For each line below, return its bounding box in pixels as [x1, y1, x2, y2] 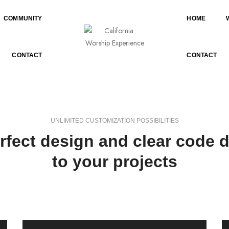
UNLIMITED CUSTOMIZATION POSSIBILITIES [50, 117, 179, 124]
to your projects [52, 152, 177, 171]
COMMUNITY [3, 15, 42, 22]
